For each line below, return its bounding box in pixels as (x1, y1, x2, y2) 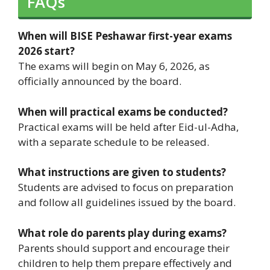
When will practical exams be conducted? (18, 104, 228, 119)
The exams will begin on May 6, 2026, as (18, 59, 210, 74)
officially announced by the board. (18, 74, 181, 89)
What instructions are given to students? (18, 165, 226, 180)
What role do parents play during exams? (18, 225, 227, 240)
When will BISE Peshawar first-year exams (18, 29, 232, 43)
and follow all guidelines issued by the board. (18, 195, 236, 210)
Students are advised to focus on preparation (18, 180, 233, 195)
